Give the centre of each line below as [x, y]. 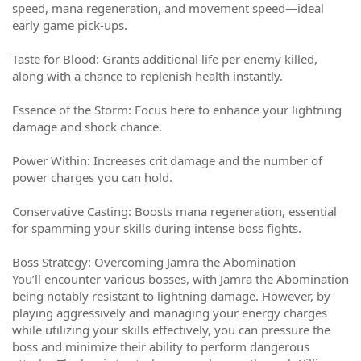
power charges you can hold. [92, 177]
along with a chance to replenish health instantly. [147, 76]
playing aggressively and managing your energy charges [170, 313]
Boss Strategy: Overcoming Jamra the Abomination [154, 262]
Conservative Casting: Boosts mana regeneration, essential [174, 211]
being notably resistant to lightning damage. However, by [171, 296]
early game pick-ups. [70, 25]
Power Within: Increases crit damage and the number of [167, 160]
